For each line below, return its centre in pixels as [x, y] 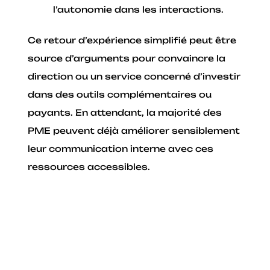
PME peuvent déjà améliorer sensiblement [134, 131]
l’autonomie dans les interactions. [139, 10]
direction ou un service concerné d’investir [134, 77]
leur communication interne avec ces [121, 149]
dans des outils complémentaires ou [120, 95]
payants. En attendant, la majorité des [125, 113]
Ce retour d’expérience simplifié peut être [132, 40]
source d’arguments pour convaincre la [127, 58]
